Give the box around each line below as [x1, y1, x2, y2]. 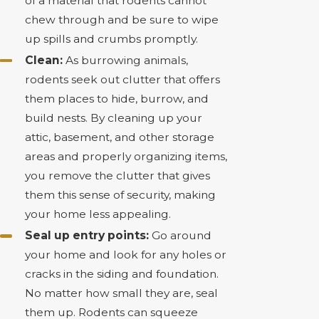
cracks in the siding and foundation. [24, 266, 219, 281]
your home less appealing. [24, 206, 171, 221]
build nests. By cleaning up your [24, 110, 202, 125]
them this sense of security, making [24, 187, 216, 202]
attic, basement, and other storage [24, 130, 214, 144]
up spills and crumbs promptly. [24, 31, 198, 46]
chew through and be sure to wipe [24, 12, 219, 26]
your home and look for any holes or [24, 247, 226, 261]
